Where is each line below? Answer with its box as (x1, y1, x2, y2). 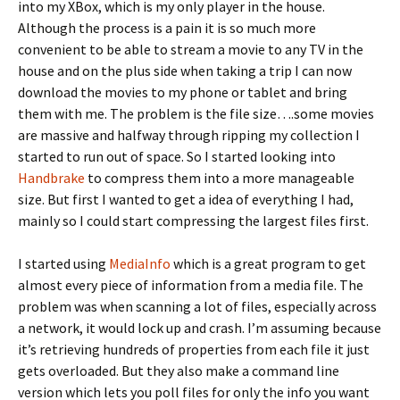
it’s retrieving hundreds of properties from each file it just (18, 340, 370, 358)
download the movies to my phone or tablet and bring (18, 83, 347, 101)
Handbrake (18, 169, 85, 187)
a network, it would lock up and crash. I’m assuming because (18, 319, 381, 337)
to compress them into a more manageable (85, 169, 354, 187)
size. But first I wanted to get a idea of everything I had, (18, 190, 354, 208)
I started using (18, 254, 109, 272)
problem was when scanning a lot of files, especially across (18, 297, 377, 315)
